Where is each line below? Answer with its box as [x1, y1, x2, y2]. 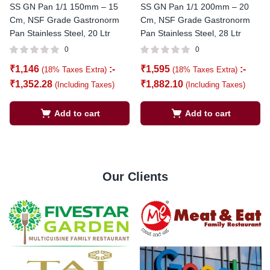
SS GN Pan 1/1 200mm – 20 [140, 2, 249, 11]
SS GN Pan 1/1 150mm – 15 [10, 2, 118, 11]
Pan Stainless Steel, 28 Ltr [140, 28, 241, 38]
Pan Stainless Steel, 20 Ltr [10, 28, 110, 38]
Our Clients [102, 170, 168, 183]
